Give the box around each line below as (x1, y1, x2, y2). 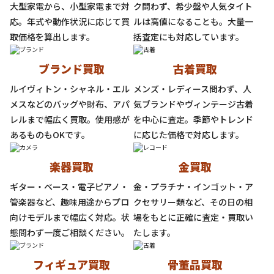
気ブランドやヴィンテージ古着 (133, 98, 253, 111)
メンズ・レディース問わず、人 (133, 83, 251, 95)
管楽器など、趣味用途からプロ (10, 196, 129, 209)
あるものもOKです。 (10, 128, 90, 141)
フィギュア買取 (33, 256, 110, 273)
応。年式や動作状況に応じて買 (10, 15, 130, 28)
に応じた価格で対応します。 (133, 128, 244, 141)
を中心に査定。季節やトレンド (133, 113, 253, 126)
